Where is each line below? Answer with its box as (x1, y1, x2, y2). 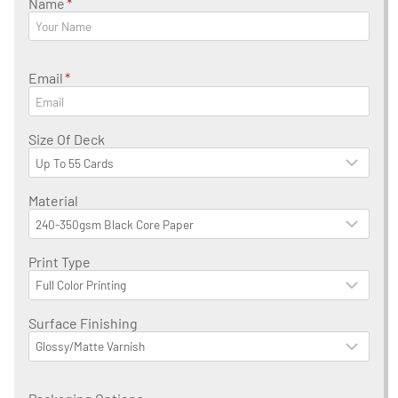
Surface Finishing (28, 314, 138, 331)
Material (28, 192, 78, 210)
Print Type (28, 253, 91, 271)
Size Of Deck (28, 131, 105, 148)
